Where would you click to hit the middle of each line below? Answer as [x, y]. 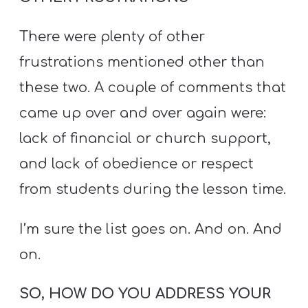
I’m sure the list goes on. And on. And [151, 229]
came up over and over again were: [143, 113]
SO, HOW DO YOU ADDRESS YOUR [145, 294]
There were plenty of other [112, 37]
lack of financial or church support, [145, 139]
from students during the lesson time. [153, 190]
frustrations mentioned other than [142, 63]
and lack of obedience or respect [137, 164]
